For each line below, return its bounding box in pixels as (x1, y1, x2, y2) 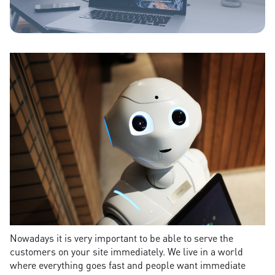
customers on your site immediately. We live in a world (10, 244, 243, 258)
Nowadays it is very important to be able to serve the (10, 231, 233, 244)
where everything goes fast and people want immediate (10, 258, 246, 271)
